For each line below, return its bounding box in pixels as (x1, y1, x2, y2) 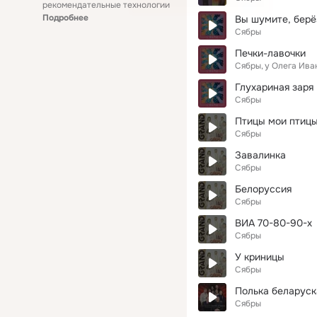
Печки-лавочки (235, 47, 306, 59)
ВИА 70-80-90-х (235, 217, 312, 229)
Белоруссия (235, 183, 292, 195)
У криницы (235, 250, 284, 263)
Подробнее (42, 12, 88, 23)
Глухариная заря (235, 81, 313, 93)
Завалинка (235, 149, 286, 161)
